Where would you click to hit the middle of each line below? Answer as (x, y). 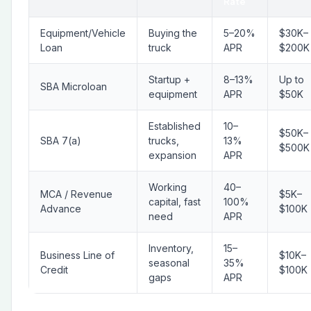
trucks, (164, 141)
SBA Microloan (74, 86)
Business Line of (77, 255)
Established (175, 126)
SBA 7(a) (61, 141)
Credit (54, 270)
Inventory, (171, 248)
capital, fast (175, 202)
